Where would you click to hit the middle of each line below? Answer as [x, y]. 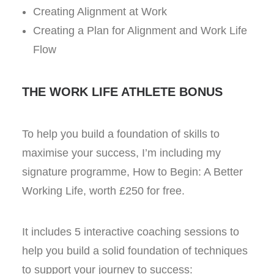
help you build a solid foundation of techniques [135, 251]
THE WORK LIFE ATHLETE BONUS [122, 92]
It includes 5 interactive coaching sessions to [131, 232]
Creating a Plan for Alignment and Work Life [140, 31]
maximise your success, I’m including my [121, 153]
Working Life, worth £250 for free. [103, 191]
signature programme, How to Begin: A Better [132, 172]
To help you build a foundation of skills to [121, 134]
